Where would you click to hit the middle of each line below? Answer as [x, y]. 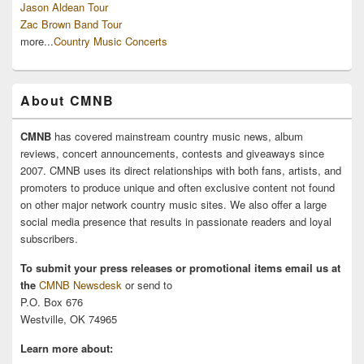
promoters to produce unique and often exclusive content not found [178, 188]
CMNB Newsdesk [80, 285]
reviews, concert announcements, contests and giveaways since [172, 154]
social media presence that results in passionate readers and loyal [176, 222]
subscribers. [49, 239]
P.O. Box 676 [52, 302]
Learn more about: [67, 349]
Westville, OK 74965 [69, 319]
